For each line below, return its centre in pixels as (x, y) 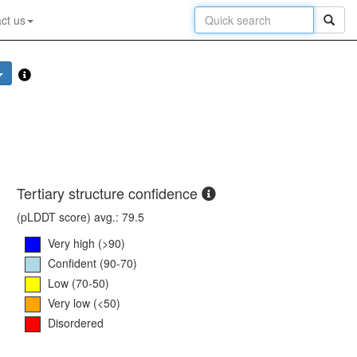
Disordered (76, 322)
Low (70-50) (78, 282)
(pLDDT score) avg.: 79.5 (80, 217)
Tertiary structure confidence (109, 193)
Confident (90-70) (92, 263)
